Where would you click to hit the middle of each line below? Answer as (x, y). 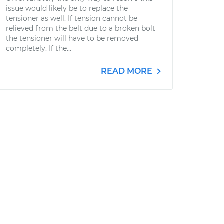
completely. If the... (39, 48)
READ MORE (128, 71)
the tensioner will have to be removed (72, 38)
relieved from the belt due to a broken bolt (81, 28)
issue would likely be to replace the (67, 8)
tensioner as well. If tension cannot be (72, 18)
